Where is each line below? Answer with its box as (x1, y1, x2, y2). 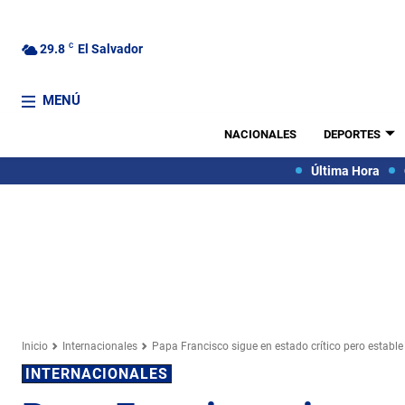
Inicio (22, 339, 48, 353)
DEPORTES (323, 127, 381, 141)
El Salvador (78, 41, 143, 56)
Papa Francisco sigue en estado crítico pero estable (152, 339, 403, 353)
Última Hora (310, 163, 380, 178)
